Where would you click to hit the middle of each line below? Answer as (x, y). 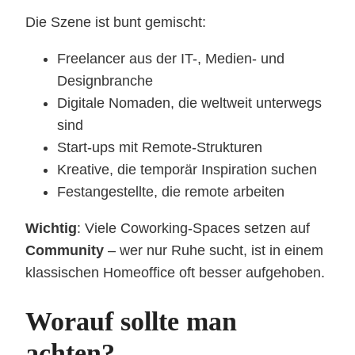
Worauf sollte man (131, 322)
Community (65, 251)
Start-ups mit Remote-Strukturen (160, 148)
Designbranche (105, 81)
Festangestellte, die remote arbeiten (171, 192)
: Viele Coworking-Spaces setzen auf (193, 229)
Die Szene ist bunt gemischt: (116, 23)
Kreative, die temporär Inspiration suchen (187, 170)
